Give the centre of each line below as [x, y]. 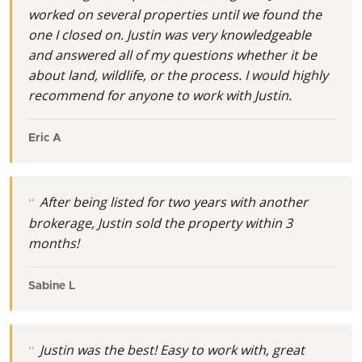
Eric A [45, 138]
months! [54, 243]
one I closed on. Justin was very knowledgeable [170, 34]
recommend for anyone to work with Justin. [160, 95]
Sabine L [52, 286]
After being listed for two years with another [172, 202]
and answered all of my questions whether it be [173, 55]
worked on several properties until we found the [175, 14]
